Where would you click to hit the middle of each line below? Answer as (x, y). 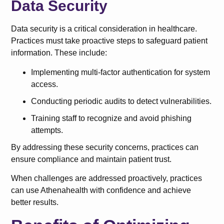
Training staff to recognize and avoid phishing (111, 118)
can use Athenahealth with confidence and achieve (101, 190)
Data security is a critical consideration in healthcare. (104, 29)
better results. (35, 202)
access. (45, 84)
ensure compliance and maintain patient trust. (91, 159)
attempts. (47, 130)
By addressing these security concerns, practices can (105, 147)
